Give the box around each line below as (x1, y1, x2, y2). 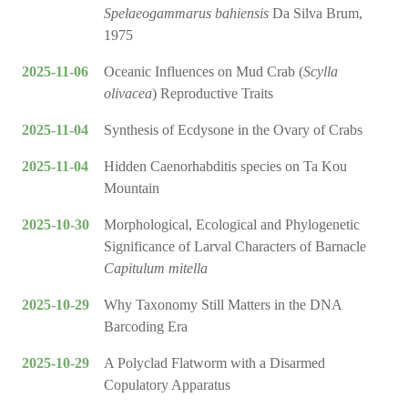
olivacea (104, 86, 152, 102)
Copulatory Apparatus (104, 377, 230, 393)
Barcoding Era (104, 319, 188, 335)
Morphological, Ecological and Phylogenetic (104, 217, 360, 233)
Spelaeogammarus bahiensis (104, 5, 269, 22)
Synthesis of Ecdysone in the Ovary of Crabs (104, 122, 362, 138)
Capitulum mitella (104, 260, 208, 277)
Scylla (303, 64, 338, 80)
